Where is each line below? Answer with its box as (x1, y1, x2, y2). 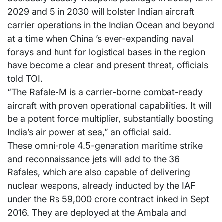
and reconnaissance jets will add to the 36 (7, 154, 180, 165)
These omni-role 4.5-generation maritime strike (7, 140, 203, 151)
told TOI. (7, 73, 43, 84)
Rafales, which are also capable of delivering (7, 167, 190, 178)
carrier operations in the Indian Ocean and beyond (7, 20, 214, 31)
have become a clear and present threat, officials (7, 60, 208, 71)
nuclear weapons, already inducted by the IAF (7, 180, 195, 191)
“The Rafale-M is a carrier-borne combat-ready (7, 87, 203, 98)
